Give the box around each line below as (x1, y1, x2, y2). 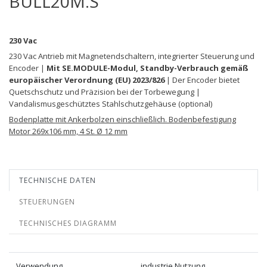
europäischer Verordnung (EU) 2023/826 (9, 74, 164, 85)
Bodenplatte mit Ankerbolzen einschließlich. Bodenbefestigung (9, 113, 236, 125)
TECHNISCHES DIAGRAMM (19, 218, 117, 228)
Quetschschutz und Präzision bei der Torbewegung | (9, 86, 200, 97)
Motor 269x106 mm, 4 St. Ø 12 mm (9, 125, 128, 136)
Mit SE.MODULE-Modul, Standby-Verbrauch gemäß (46, 62, 249, 73)
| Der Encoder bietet (164, 74, 240, 85)
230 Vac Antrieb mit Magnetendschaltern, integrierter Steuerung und (9, 50, 254, 61)
